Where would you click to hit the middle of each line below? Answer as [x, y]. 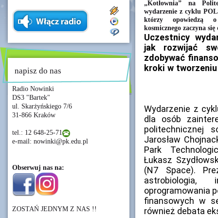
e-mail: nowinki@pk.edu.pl [50, 141]
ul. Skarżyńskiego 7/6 [42, 106]
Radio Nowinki [33, 89]
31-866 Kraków [34, 115]
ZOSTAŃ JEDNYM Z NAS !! [54, 209]
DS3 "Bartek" [31, 98]
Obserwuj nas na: [38, 168]
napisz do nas [38, 71]
